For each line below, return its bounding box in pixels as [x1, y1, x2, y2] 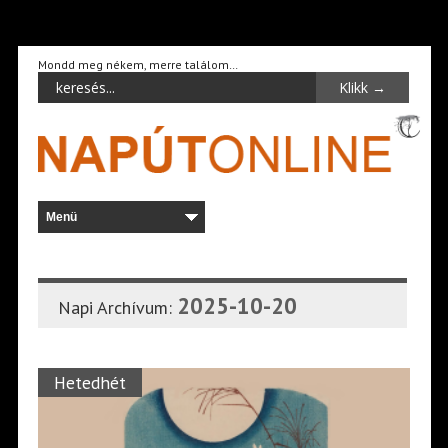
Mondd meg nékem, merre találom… [37, 57, 238, 72]
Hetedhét [53, 370, 126, 394]
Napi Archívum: [57, 295, 177, 319]
